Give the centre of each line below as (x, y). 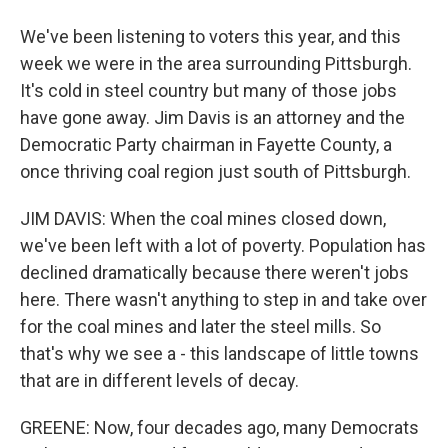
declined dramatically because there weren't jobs (214, 272)
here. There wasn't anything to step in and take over (223, 299)
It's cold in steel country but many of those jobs (208, 90)
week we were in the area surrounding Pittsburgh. (216, 63)
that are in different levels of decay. (159, 380)
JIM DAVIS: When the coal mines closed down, (203, 218)
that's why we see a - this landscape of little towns (219, 353)
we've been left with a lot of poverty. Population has (223, 245)
